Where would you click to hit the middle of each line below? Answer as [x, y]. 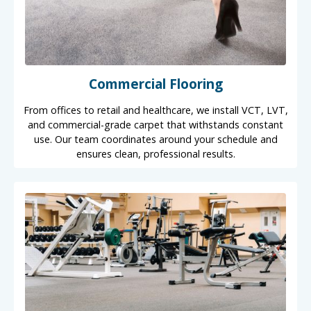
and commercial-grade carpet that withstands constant [155, 124]
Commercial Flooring [155, 84]
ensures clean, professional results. [155, 153]
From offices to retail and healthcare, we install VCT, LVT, [155, 110]
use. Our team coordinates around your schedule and [155, 139]
